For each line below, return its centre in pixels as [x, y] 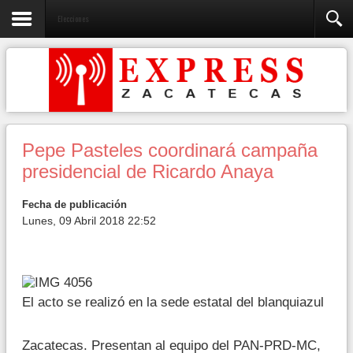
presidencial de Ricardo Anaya [148, 172]
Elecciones [73, 18]
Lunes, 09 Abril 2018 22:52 [89, 221]
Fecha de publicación [74, 204]
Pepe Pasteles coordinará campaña [170, 150]
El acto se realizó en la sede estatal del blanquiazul [173, 302]
